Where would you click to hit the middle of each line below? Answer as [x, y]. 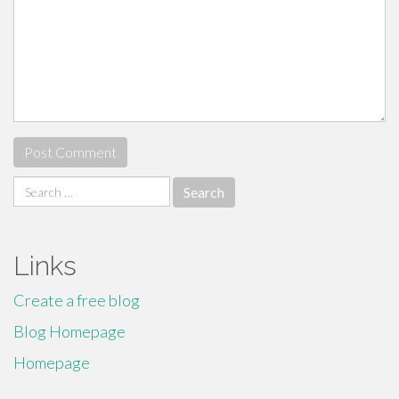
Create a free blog [77, 300]
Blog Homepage [69, 331]
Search [36, 186]
